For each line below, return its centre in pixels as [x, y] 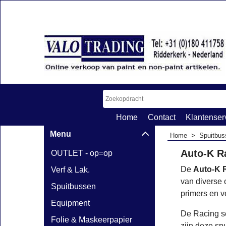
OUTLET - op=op [82, 153]
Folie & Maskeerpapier [92, 220]
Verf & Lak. [70, 170]
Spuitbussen [73, 186]
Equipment [70, 203]
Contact [161, 117]
